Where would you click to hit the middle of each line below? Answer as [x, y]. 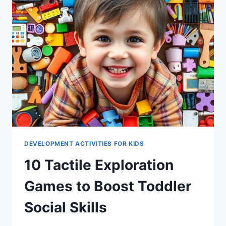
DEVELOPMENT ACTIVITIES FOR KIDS [84, 143]
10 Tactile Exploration [99, 165]
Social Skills [66, 207]
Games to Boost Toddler [108, 186]
